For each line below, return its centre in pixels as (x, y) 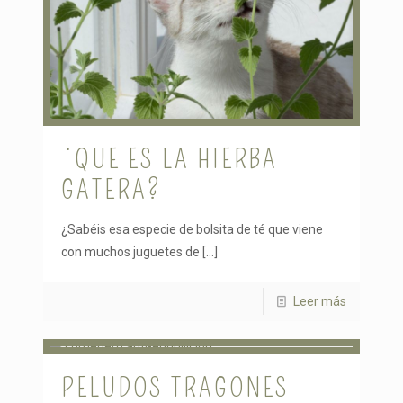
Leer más (320, 301)
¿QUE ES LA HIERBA (170, 159)
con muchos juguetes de (130, 251)
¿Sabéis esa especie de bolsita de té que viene (192, 229)
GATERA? (112, 189)
